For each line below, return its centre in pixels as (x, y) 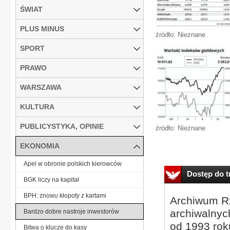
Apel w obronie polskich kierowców (73, 164)
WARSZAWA (41, 87)
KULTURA (37, 107)
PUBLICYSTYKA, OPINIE (62, 126)
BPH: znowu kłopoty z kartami (65, 195)
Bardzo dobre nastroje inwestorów (71, 211)
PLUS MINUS (42, 28)
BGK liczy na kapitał (51, 179)
